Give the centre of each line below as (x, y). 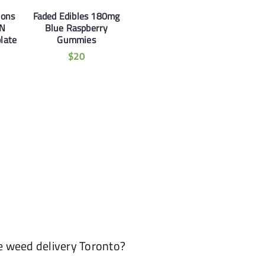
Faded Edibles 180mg (76, 16)
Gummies (76, 40)
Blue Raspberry (76, 28)
